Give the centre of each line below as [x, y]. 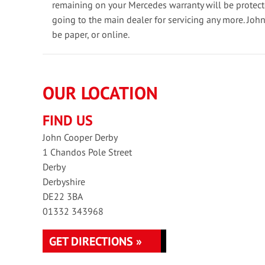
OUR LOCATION [100, 93]
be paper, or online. [91, 35]
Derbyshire [64, 182]
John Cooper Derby [80, 138]
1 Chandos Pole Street [87, 152]
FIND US [68, 121]
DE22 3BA [63, 197]
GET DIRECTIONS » [96, 242]
